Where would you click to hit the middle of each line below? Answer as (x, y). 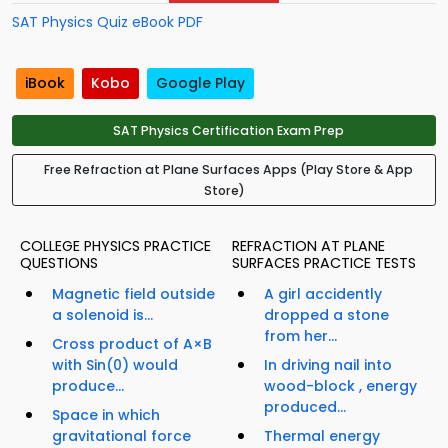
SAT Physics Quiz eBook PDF (107, 22)
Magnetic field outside (133, 294)
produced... (305, 407)
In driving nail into (328, 365)
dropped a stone (326, 315)
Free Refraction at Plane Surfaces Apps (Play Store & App (228, 170)
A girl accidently (323, 294)
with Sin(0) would (115, 365)
